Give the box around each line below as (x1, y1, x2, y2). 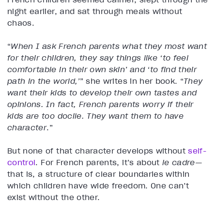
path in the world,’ (7, 76, 80, 86)
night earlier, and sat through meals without (7, 6, 183, 16)
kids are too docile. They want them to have (7, 111, 184, 121)
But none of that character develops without (7, 146, 188, 156)
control (7, 157, 36, 168)
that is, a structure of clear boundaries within (7, 169, 190, 179)
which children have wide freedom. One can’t (7, 181, 189, 191)
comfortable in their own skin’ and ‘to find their (7, 64, 197, 75)
